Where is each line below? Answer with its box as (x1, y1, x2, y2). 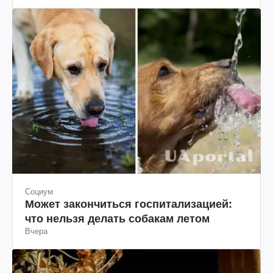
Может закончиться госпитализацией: (25, 197, 232, 210)
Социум (25, 186, 53, 196)
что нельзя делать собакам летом (25, 212, 210, 225)
